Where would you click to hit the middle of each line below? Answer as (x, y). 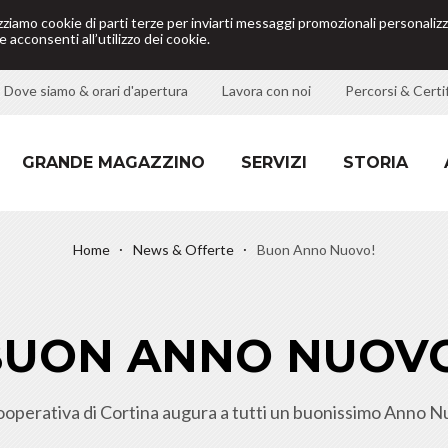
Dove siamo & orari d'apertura (96, 90)
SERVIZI (274, 162)
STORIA (375, 162)
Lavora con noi (266, 90)
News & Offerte (183, 249)
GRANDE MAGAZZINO (113, 162)
